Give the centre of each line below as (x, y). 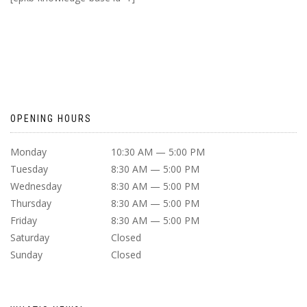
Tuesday (29, 169)
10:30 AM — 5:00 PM (158, 152)
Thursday (31, 203)
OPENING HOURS (51, 119)
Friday (24, 220)
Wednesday (36, 186)
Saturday (30, 237)
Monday (28, 152)
